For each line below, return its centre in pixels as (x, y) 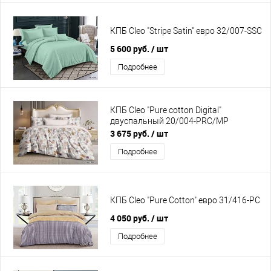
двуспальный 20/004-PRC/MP (169, 121)
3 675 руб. (131, 133)
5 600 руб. (131, 49)
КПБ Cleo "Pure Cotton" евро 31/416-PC (185, 201)
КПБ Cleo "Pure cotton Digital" (166, 110)
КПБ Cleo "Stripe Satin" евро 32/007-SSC (186, 31)
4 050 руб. (131, 218)
